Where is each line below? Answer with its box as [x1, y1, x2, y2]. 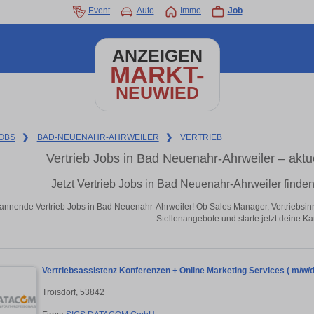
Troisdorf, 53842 [42, 287, 104, 297]
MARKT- [109, 61, 205, 88]
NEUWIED [115, 83, 199, 102]
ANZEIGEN [111, 46, 203, 65]
